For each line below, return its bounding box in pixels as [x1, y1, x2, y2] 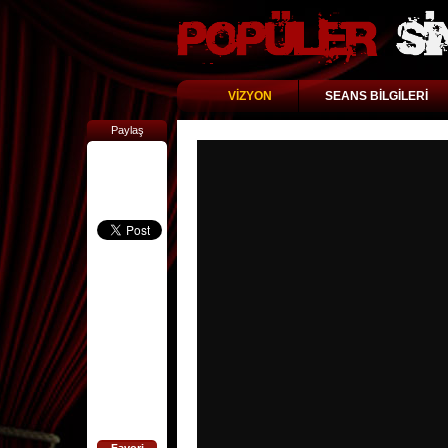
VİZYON [228, 89, 272, 103]
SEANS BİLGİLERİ [325, 89, 428, 103]
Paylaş [110, 124, 144, 136]
